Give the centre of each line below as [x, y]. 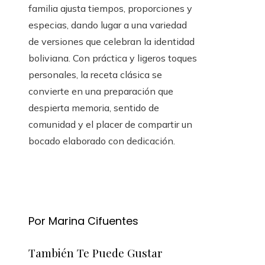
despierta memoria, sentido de [94, 108]
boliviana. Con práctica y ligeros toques [113, 58]
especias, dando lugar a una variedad [108, 25]
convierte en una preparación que [101, 91]
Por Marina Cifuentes [83, 221]
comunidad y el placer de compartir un [110, 125]
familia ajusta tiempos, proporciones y [110, 9]
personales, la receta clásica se [95, 75]
